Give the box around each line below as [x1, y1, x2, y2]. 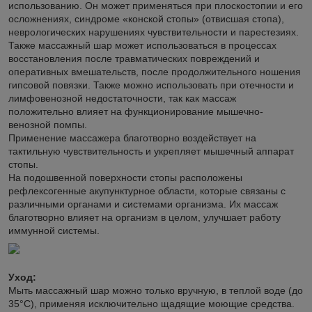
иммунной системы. [8, 224, 100, 236]
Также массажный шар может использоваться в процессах [8, 39, 276, 51]
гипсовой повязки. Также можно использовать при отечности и [8, 79, 294, 91]
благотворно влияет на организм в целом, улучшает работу [8, 211, 281, 223]
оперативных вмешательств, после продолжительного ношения [8, 65, 301, 77]
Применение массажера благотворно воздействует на [8, 132, 256, 143]
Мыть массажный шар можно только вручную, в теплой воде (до [8, 284, 303, 296]
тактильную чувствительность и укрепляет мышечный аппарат [8, 145, 294, 157]
